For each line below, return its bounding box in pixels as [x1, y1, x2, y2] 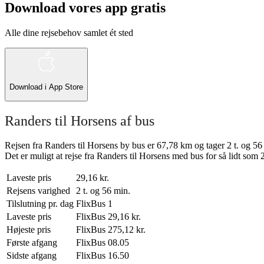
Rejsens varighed [6, 186, 70, 196]
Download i [9, 82, 49, 92]
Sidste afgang [6, 250, 57, 261]
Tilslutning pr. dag [6, 199, 74, 209]
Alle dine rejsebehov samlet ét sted [5, 27, 133, 38]
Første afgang [6, 237, 57, 248]
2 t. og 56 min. [76, 186, 130, 196]
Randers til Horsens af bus [5, 113, 154, 128]
